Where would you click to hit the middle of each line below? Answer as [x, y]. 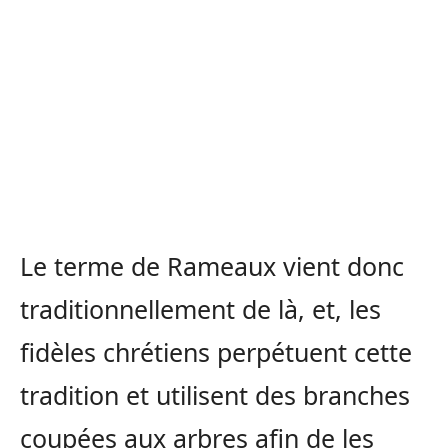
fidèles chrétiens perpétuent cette [216, 352]
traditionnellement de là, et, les [200, 309]
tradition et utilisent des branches [215, 395]
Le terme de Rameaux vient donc [212, 266]
